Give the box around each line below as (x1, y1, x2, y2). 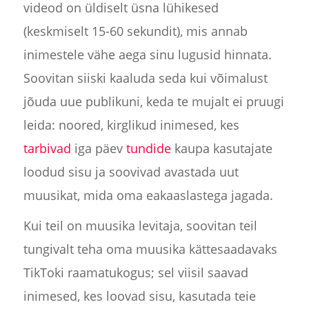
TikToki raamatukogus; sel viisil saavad (23, 264, 248, 281)
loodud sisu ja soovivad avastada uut (23, 163, 239, 181)
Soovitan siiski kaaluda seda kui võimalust (23, 70, 268, 87)
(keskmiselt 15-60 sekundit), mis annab (23, 23, 248, 40)
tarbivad (23, 140, 71, 157)
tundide (126, 140, 171, 157)
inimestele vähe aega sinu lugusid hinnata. (23, 46, 272, 63)
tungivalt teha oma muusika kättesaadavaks (23, 241, 277, 258)
